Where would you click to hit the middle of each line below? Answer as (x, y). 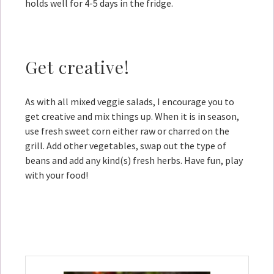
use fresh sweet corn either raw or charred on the (127, 131)
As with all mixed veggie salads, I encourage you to (130, 102)
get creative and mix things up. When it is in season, (132, 117)
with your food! (57, 175)
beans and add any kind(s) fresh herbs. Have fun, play (134, 161)
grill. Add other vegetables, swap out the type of (126, 146)
